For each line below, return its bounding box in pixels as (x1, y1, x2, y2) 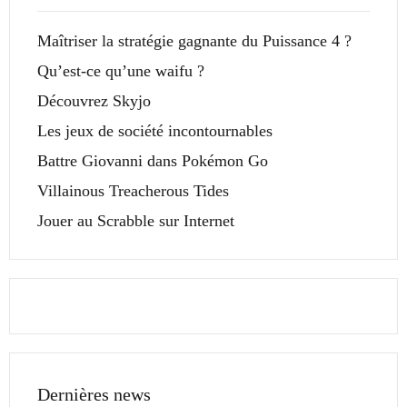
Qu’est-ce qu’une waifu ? (37, 62, 204, 81)
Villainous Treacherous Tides (37, 182, 229, 201)
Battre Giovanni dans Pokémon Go (37, 152, 268, 171)
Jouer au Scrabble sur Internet (37, 212, 234, 231)
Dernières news (37, 384, 151, 405)
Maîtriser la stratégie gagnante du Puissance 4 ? (37, 32, 352, 51)
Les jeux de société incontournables (37, 122, 273, 141)
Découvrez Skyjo (37, 92, 151, 111)
